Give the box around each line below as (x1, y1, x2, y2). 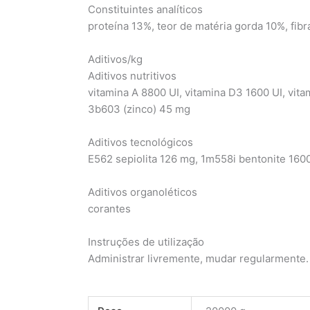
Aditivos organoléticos (87, 185, 197, 199)
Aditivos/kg (87, 52, 143, 66)
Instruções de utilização (87, 235, 204, 248)
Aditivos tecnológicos (87, 135, 193, 149)
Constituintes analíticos (87, 2, 203, 16)
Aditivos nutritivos (87, 69, 176, 82)
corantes (87, 201, 131, 215)
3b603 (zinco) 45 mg (87, 102, 190, 116)
